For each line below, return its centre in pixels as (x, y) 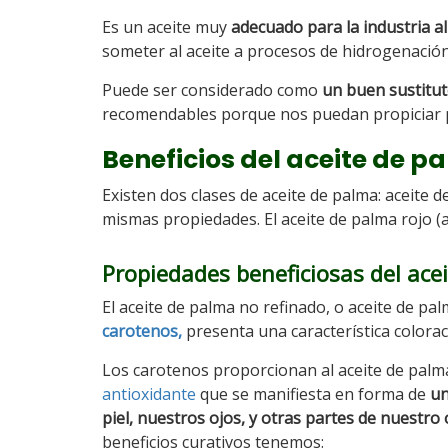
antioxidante (149, 394)
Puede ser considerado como (212, 90)
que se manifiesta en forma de (313, 394)
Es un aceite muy (164, 27)
